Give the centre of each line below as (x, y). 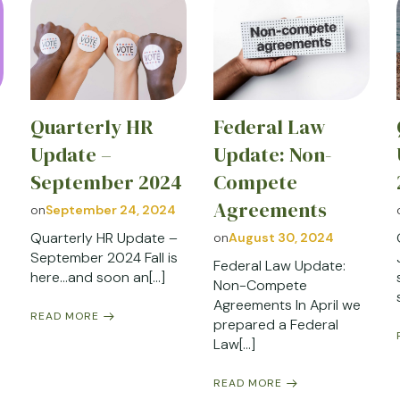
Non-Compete (260, 286)
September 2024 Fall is (104, 258)
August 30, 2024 (281, 238)
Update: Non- (272, 155)
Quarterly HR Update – (104, 238)
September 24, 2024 (110, 210)
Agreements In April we (287, 305)
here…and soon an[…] (97, 278)
